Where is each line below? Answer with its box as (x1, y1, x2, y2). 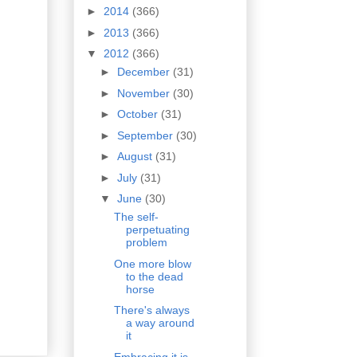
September (116, 128, 176, 142)
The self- (113, 210, 159, 224)
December (116, 65, 173, 79)
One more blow (113, 257, 191, 270)
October (116, 108, 161, 121)
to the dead (125, 269, 183, 283)
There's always (113, 304, 190, 317)
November (116, 86, 173, 100)
